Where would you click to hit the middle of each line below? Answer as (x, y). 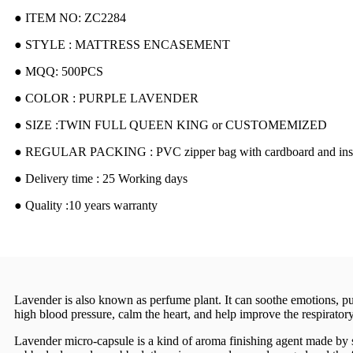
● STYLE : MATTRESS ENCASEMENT (122, 44)
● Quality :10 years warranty (86, 205)
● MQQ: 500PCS (59, 71)
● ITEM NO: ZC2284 (70, 17)
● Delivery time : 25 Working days (101, 178)
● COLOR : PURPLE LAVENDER (106, 98)
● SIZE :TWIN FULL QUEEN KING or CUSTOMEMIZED (171, 124)
